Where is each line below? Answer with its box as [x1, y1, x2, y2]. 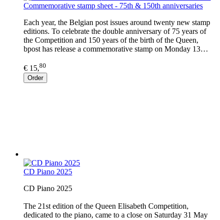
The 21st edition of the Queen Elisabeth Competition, [24, 201, 189, 210]
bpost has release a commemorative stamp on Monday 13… [24, 45, 208, 54]
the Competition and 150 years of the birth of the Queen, [24, 36, 198, 45]
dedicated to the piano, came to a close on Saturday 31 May [24, 210, 208, 219]
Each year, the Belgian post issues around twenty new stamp [24, 18, 210, 27]
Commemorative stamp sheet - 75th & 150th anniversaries [24, 1, 203, 10]
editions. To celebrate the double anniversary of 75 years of [24, 27, 206, 36]
